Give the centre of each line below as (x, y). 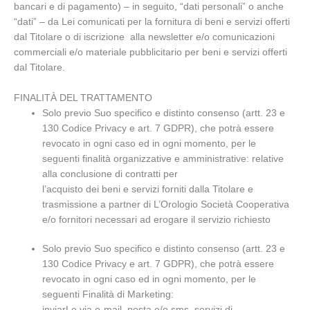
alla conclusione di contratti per (124, 174)
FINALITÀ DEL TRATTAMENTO (83, 98)
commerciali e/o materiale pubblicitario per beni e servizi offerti (151, 52)
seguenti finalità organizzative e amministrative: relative (163, 158)
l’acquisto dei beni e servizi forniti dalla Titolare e (148, 189)
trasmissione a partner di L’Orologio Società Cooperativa (166, 204)
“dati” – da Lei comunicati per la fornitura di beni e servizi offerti (152, 21)
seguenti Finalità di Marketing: (108, 295)
